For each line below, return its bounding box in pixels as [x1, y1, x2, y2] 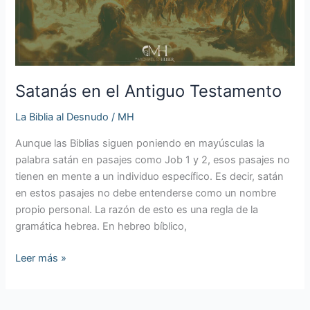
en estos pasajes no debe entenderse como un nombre [15, 186, 277, 199]
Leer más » [15, 251, 67, 264]
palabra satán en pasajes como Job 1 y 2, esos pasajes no [15, 153, 291, 166]
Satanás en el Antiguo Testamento [15, 81, 282, 102]
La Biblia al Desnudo [15, 111, 109, 124]
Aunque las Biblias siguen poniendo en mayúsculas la [15, 136, 265, 149]
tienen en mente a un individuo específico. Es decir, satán [15, 170, 284, 183]
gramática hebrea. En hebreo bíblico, [15, 219, 188, 232]
